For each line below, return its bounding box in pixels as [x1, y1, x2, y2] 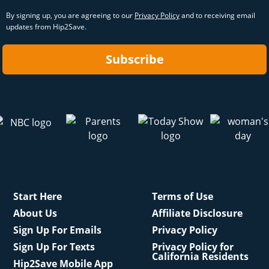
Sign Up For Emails [13, 223, 101, 237]
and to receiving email [180, 10, 255, 20]
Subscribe [105, 51, 164, 67]
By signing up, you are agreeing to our [6, 10, 134, 20]
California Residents [151, 250, 249, 263]
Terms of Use [151, 190, 213, 203]
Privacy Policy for [151, 240, 234, 253]
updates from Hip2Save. [6, 22, 86, 32]
